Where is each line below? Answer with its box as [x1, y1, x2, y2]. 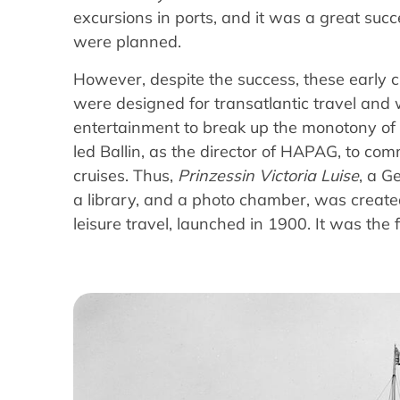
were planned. [73, 31, 181, 53]
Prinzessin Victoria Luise [178, 164, 359, 186]
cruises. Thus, [73, 164, 178, 186]
